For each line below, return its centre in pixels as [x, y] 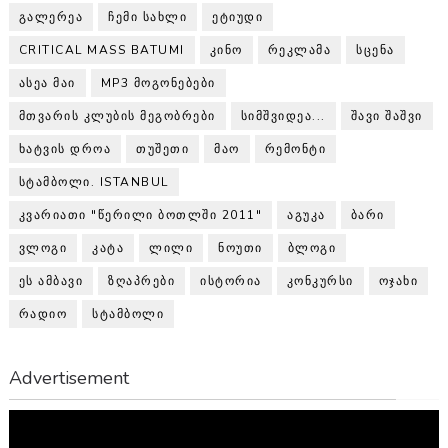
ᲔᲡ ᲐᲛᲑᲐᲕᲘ [51, 280]
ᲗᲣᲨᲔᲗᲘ [163, 148]
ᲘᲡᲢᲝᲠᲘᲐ [231, 280]
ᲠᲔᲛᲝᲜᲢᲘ [295, 148]
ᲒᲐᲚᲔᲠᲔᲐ [51, 16]
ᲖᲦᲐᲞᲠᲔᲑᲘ [142, 280]
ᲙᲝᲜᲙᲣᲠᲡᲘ [320, 280]
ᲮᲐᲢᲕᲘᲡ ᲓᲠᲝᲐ [65, 148]
